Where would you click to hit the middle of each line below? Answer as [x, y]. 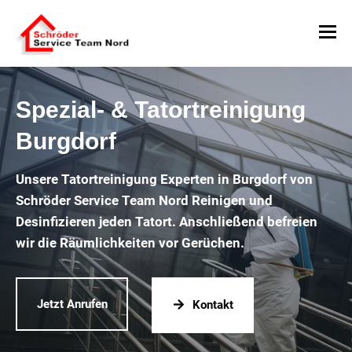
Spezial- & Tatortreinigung [161, 110]
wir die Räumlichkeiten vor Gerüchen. [130, 243]
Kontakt [213, 305]
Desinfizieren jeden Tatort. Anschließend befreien [167, 222]
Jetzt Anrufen [72, 304]
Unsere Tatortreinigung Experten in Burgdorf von [164, 179]
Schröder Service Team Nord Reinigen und [144, 200]
